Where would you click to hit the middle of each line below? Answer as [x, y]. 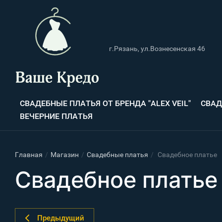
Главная [29, 155]
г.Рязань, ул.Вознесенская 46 [157, 49]
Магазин [65, 155]
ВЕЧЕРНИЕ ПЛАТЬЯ [56, 116]
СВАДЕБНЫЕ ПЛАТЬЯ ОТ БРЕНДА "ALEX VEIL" [105, 104]
